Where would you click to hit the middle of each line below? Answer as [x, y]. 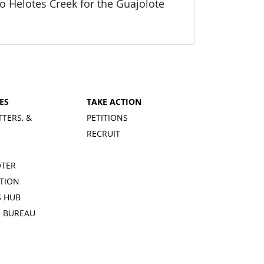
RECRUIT [104, 133]
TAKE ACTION [114, 101]
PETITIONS [108, 117]
